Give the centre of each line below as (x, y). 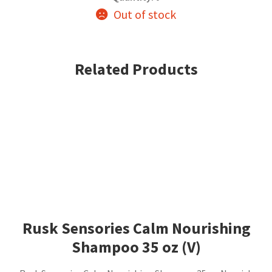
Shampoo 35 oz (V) (136, 247)
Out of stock (145, 15)
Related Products (136, 69)
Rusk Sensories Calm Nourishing (136, 228)
